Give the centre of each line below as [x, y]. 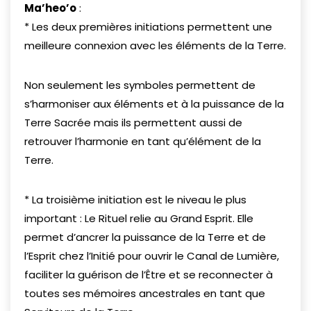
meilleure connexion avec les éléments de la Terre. [155, 46]
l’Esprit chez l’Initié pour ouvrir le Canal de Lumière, [152, 256]
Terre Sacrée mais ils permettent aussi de [133, 123]
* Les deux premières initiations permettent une [148, 27]
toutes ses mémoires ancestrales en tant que [145, 294]
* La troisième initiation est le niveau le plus [135, 200]
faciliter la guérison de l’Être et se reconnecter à [149, 275]
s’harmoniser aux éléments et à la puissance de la [154, 104]
